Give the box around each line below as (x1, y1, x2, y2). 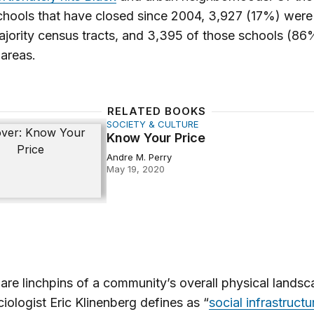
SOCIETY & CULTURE (106, 118, 198, 130)
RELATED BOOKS (107, 104, 207, 118)
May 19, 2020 (106, 163, 165, 175)
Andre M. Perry (106, 151, 172, 163)
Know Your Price (106, 130, 205, 145)
